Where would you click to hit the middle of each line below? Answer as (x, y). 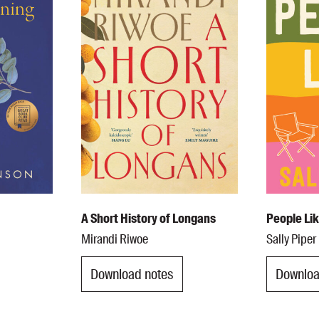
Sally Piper (292, 240)
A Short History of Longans (148, 219)
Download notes (132, 274)
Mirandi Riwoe (114, 240)
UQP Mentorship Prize (87, 10)
